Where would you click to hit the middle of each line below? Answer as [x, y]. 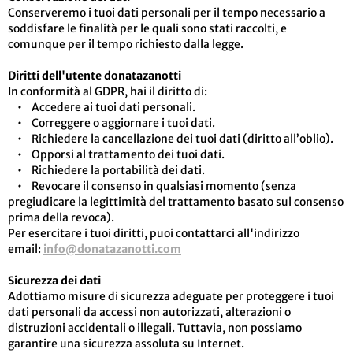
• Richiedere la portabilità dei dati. [106, 170]
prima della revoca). [61, 217]
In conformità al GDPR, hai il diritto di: [108, 91]
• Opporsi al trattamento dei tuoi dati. [116, 154]
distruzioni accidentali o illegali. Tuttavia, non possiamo [155, 328]
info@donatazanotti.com [112, 249]
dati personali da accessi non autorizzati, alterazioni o [149, 312]
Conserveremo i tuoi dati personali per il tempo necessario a [167, 13]
